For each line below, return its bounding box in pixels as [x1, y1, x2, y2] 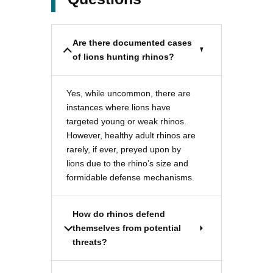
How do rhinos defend [73, 208, 165, 219]
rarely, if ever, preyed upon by [66, 144, 181, 154]
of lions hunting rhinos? [73, 51, 174, 62]
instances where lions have [66, 102, 171, 112]
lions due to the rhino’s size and [66, 158, 188, 168]
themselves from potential [73, 222, 181, 233]
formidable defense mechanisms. [66, 172, 194, 182]
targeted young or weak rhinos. [66, 116, 186, 126]
